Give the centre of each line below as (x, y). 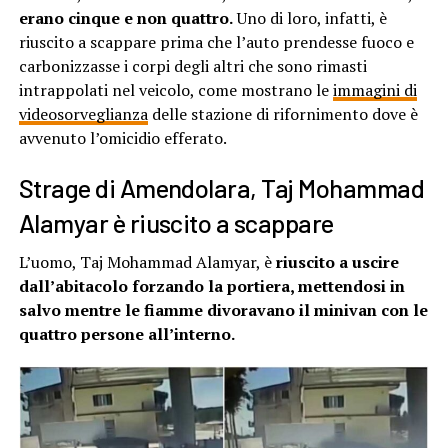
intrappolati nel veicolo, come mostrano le (175, 89)
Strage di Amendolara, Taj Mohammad (221, 187)
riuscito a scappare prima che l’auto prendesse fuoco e (216, 41)
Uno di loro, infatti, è (309, 17)
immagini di (374, 89)
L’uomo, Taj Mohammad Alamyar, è (147, 261)
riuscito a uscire (337, 261)
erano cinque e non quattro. (125, 17)
